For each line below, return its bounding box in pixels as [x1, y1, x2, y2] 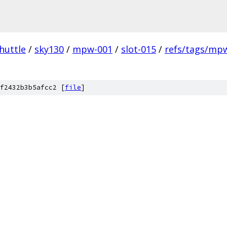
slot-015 [121, 43, 156, 55]
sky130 [34, 43, 64, 55]
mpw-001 [72, 43, 112, 55]
